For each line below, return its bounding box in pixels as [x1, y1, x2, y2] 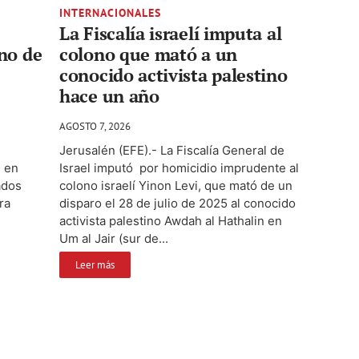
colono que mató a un [59, 42, 237, 67]
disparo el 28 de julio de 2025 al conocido [59, 196, 296, 212]
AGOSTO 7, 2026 [59, 119, 131, 134]
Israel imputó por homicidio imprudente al [59, 160, 299, 176]
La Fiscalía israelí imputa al [59, 22, 282, 46]
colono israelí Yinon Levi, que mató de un [59, 178, 292, 194]
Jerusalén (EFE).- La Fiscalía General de [59, 143, 284, 159]
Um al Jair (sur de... [59, 231, 168, 247]
